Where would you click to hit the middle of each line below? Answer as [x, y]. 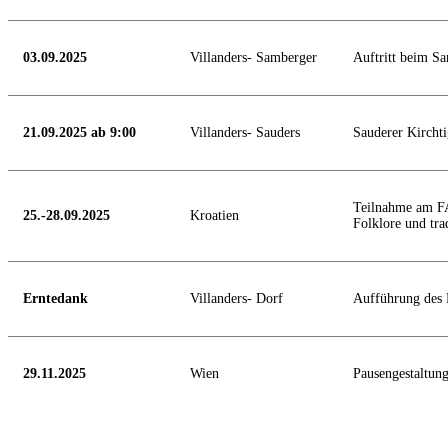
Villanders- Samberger [253, 58]
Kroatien [214, 216]
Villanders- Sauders [245, 133]
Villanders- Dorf [236, 299]
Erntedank [55, 299]
